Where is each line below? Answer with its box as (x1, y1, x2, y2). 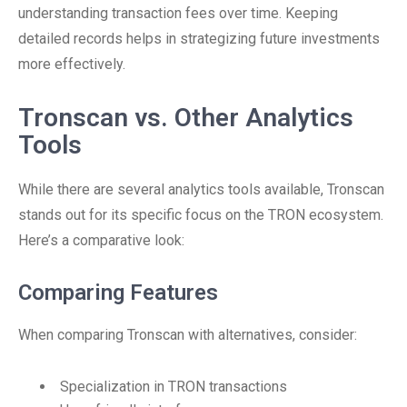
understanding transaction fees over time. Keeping (18, 5, 338, 22)
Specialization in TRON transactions (60, 378, 287, 395)
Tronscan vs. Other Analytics (18, 103, 353, 133)
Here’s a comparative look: (18, 232, 184, 249)
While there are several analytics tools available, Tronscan (18, 181, 384, 198)
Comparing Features (18, 280, 218, 305)
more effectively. (18, 55, 125, 73)
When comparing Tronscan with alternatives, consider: (18, 326, 357, 343)
